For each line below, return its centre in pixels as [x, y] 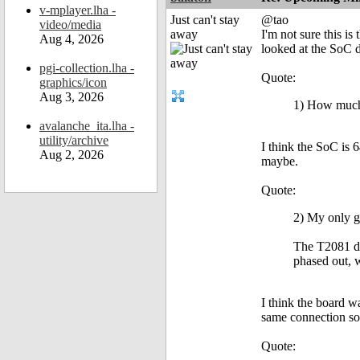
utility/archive [74, 140]
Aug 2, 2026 [72, 155]
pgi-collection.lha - [87, 68]
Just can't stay [205, 20]
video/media [70, 25]
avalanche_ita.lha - [87, 126]
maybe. [280, 162]
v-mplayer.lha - [78, 10]
